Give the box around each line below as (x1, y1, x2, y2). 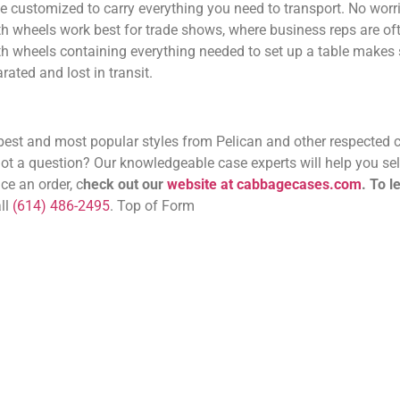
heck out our (83, 176, 167, 194)
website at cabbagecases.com (167, 176, 362, 194)
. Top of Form (110, 197, 195, 215)
